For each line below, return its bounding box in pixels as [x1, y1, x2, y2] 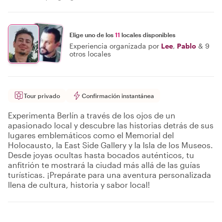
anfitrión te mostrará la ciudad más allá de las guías [8, 160, 200, 169]
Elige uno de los [69, 31, 115, 38]
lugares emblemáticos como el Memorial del [8, 130, 174, 140]
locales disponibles [120, 31, 175, 38]
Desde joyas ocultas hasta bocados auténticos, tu [8, 150, 194, 160]
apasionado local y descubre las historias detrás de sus [8, 120, 214, 130]
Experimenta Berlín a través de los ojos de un [8, 111, 175, 120]
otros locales [69, 49, 111, 58]
